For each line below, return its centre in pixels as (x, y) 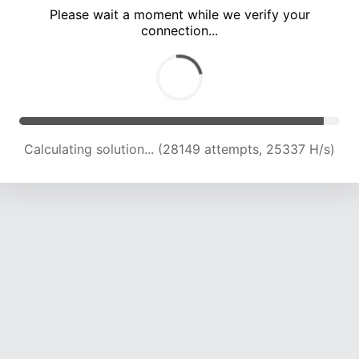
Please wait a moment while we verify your (179, 15)
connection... (179, 31)
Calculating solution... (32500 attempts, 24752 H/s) (179, 149)
